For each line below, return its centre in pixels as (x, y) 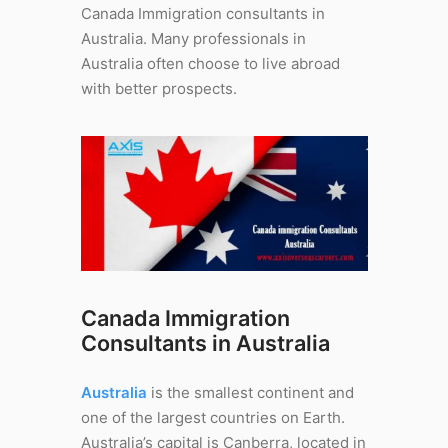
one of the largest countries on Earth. (212, 417)
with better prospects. (158, 88)
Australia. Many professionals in (193, 38)
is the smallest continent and (250, 392)
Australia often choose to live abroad (210, 63)
